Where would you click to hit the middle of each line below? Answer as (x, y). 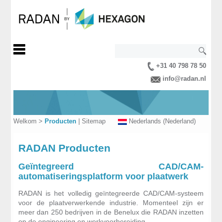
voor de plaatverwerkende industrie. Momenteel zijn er (111, 202)
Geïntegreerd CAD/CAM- (111, 166)
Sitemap (93, 121)
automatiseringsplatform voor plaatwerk (103, 176)
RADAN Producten (64, 148)
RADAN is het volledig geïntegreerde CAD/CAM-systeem (111, 193)
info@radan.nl (183, 79)
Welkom (25, 121)
